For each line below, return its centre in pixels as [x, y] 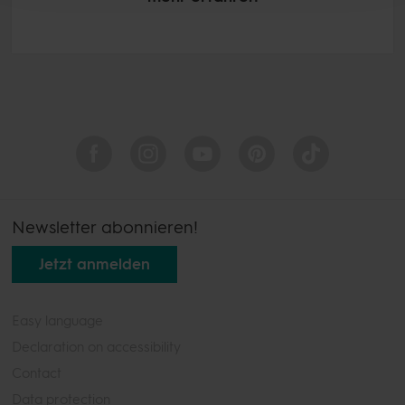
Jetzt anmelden [94, 264]
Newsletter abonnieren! [105, 228]
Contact [37, 373]
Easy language [57, 320]
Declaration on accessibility [96, 347]
